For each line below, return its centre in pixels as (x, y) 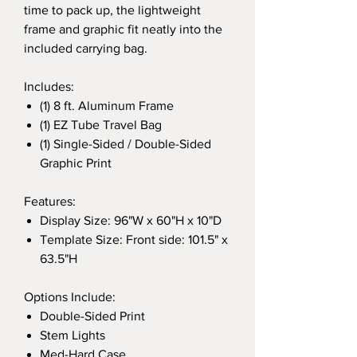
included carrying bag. (86, 48)
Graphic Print (76, 163)
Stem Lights (73, 335)
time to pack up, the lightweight (112, 10)
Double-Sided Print (92, 316)
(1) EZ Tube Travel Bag (101, 125)
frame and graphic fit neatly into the (123, 29)
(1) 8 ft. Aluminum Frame (107, 106)
